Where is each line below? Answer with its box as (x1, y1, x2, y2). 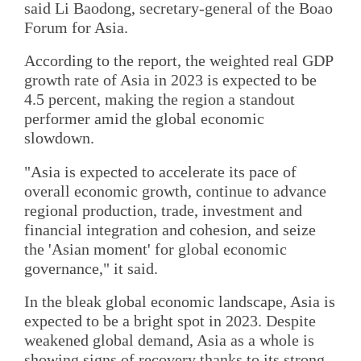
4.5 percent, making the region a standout (24, 90, 295, 109)
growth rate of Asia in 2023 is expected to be (24, 71, 317, 89)
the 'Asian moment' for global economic (24, 239, 287, 258)
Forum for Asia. (24, 19, 128, 37)
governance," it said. (24, 259, 158, 277)
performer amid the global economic (24, 110, 264, 128)
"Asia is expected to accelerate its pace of (24, 162, 297, 180)
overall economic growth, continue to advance (24, 181, 326, 200)
